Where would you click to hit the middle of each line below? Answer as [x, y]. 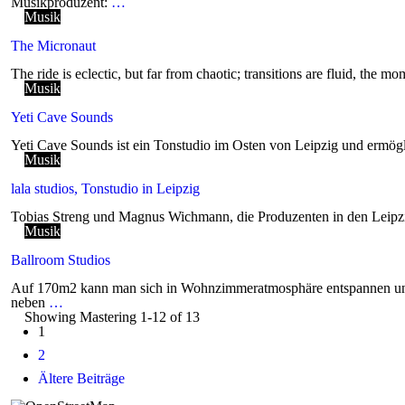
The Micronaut [53, 46]
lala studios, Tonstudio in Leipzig [105, 188]
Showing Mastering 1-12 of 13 [112, 317]
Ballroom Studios [61, 260]
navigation [40, 345]
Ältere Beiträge [81, 378]
